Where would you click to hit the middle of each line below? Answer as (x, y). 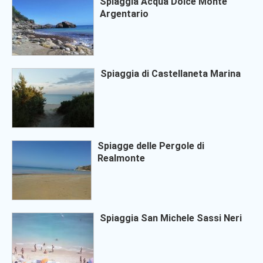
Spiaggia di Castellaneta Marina (171, 74)
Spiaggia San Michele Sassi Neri (171, 218)
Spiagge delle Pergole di (151, 146)
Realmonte (121, 158)
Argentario (124, 14)
